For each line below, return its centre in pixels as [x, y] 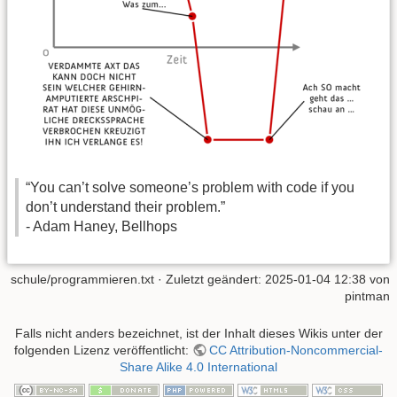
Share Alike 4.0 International [198, 366]
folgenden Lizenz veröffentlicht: [103, 350]
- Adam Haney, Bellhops [101, 226]
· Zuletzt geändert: [210, 280]
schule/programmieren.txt [82, 280]
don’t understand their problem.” [125, 206]
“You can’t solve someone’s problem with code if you [190, 187]
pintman [367, 296]
